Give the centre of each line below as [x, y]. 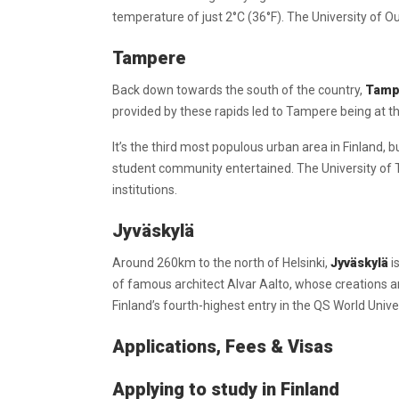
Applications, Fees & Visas [223, 346]
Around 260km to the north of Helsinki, [220, 263]
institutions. [145, 190]
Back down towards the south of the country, [239, 90]
